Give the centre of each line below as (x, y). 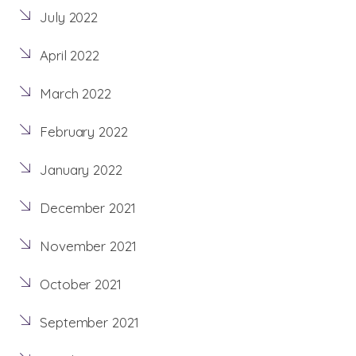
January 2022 (81, 170)
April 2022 (70, 56)
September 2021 (89, 323)
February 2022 (84, 132)
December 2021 (88, 208)
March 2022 (75, 94)
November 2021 (88, 246)
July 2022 (69, 17)
